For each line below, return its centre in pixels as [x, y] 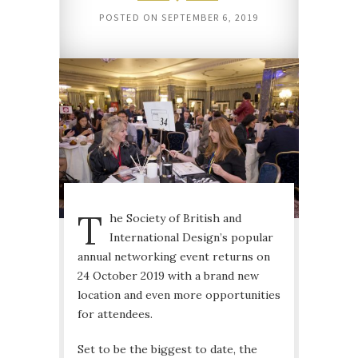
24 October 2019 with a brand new [168, 275]
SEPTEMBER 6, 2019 [210, 18]
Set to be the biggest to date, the [167, 349]
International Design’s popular [191, 237]
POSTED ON [131, 18]
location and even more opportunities [179, 294]
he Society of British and [175, 218]
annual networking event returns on [174, 256]
